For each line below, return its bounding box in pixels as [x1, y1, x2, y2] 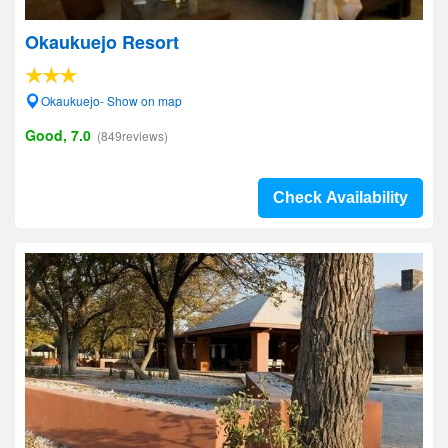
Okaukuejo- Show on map [41, 92, 182, 109]
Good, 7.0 [25, 125, 91, 145]
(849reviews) [97, 127, 168, 144]
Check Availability [273, 189, 408, 206]
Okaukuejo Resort [25, 29, 179, 55]
